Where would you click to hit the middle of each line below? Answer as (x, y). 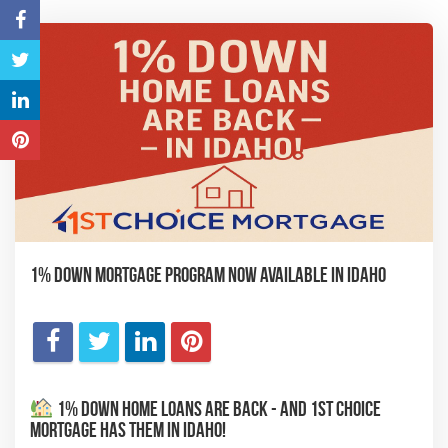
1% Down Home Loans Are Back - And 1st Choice (217, 408)
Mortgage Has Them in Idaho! (128, 429)
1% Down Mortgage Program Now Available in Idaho (208, 274)
